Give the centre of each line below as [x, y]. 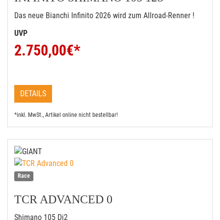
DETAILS [33, 94]
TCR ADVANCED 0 [63, 199]
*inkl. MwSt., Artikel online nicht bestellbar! [66, 115]
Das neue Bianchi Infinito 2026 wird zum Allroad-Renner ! [104, 15]
